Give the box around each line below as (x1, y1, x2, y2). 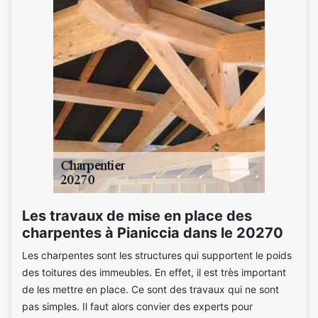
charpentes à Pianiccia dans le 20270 (22, 224, 283, 241)
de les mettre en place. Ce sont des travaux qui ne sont (22, 283, 279, 295)
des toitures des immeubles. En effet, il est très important (22, 266, 286, 278)
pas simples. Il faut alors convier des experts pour (22, 300, 253, 312)
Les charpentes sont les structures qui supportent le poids (22, 249, 292, 261)
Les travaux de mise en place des (22, 207, 252, 224)
